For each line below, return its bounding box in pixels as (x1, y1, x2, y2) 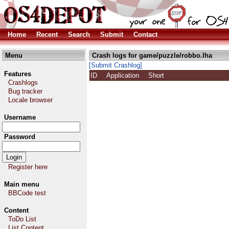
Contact (133, 31, 157, 38)
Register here (8, 163, 48, 171)
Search (68, 31, 90, 38)
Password (4, 133, 35, 141)
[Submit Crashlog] (89, 61, 142, 69)
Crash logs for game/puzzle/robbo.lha (92, 52, 212, 59)
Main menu (4, 180, 39, 188)
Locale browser (8, 96, 53, 104)
